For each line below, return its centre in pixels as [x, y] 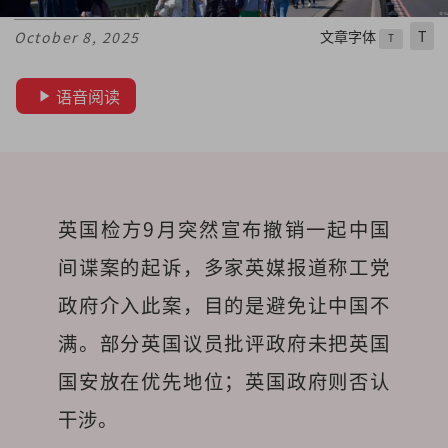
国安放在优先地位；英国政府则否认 [224, 381]
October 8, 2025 [77, 37]
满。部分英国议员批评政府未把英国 [224, 343]
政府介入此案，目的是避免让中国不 [224, 305]
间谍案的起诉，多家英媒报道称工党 [224, 267]
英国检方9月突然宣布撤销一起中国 [224, 229]
